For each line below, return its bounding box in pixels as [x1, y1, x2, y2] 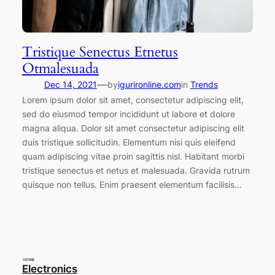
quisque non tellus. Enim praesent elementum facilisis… [21, 179, 242, 190]
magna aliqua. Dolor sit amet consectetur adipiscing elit [21, 122, 244, 133]
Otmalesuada [21, 58, 99, 78]
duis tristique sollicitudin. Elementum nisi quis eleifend [21, 136, 236, 147]
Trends [190, 79, 218, 90]
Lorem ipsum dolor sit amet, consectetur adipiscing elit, [21, 94, 244, 105]
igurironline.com [117, 79, 181, 90]
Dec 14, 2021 [44, 79, 97, 90]
